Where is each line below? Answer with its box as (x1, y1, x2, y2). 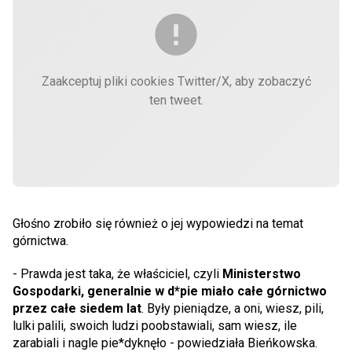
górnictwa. (13, 233, 68, 248)
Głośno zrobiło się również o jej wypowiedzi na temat (13, 216, 303, 231)
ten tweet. (148, 93, 203, 108)
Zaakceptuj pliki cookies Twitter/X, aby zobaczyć (41, 74, 311, 89)
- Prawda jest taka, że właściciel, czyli (13, 266, 222, 281)
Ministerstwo (222, 266, 301, 281)
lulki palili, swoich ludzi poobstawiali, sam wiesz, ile (13, 318, 297, 333)
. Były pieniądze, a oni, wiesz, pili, (141, 301, 324, 316)
